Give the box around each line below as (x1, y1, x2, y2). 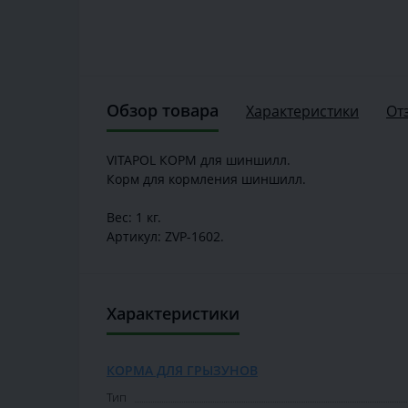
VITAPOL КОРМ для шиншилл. (107, 151, 291, 169)
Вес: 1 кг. (107, 209, 161, 227)
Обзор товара (107, 99, 219, 122)
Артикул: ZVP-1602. (107, 228, 224, 246)
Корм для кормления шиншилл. (107, 170, 306, 189)
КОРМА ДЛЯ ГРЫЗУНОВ (107, 362, 258, 380)
